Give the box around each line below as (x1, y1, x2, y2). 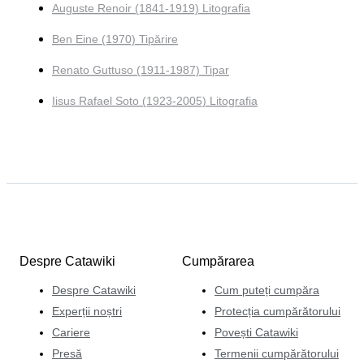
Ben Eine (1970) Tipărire (52, 32, 178, 46)
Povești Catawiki (214, 325, 298, 339)
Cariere (52, 325, 90, 339)
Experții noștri (52, 304, 122, 318)
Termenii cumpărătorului (214, 346, 339, 360)
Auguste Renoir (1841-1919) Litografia (52, 2, 250, 15)
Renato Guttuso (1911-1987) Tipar (52, 63, 229, 77)
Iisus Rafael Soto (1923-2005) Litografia (52, 94, 258, 108)
